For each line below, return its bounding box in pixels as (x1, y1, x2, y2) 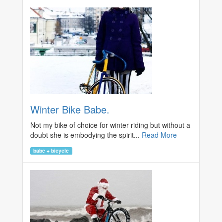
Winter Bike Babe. (30, 102, 110, 117)
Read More (142, 130, 177, 140)
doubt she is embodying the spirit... (30, 130, 142, 140)
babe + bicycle (33, 147, 69, 155)
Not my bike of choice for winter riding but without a (30, 120, 190, 130)
